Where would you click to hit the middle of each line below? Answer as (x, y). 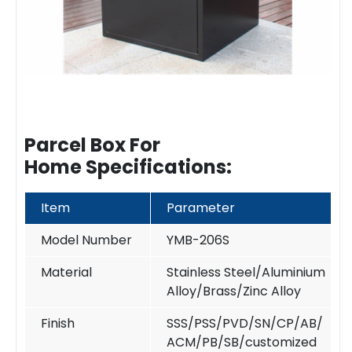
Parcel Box (75, 145)
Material (66, 272)
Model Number (86, 240)
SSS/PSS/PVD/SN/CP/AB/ (245, 323)
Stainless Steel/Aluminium (246, 272)
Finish (58, 323)
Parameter (201, 207)
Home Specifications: (128, 167)
